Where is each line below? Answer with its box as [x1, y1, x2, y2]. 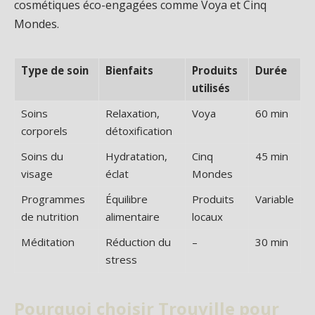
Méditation [21, 234, 75, 249]
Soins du [21, 148, 63, 163]
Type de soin [21, 63, 89, 77]
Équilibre [105, 191, 148, 206]
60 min [255, 105, 288, 120]
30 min [255, 234, 288, 249]
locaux [192, 209, 223, 224]
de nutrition [21, 209, 79, 224]
